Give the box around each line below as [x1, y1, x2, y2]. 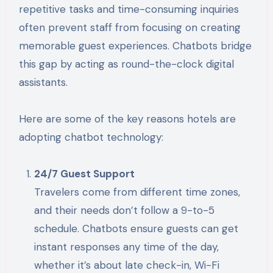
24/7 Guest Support [34, 167, 135, 181]
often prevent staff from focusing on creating [18, 21, 241, 35]
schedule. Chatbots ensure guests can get [34, 222, 239, 236]
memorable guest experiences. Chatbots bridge [18, 39, 252, 53]
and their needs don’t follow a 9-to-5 [34, 204, 215, 218]
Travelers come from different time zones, [34, 185, 241, 199]
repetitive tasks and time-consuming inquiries [18, 2, 239, 16]
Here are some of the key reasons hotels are [18, 112, 236, 126]
